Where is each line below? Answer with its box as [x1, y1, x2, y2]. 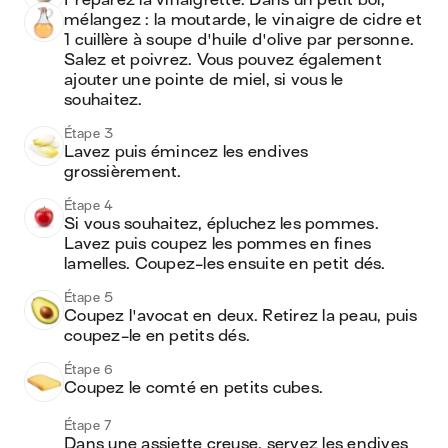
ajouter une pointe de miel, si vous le [64, 71, 344, 89]
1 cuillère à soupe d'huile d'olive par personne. [64, 31, 414, 49]
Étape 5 [64, 290, 114, 305]
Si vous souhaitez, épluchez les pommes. [64, 215, 379, 233]
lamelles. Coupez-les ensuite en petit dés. [64, 255, 386, 273]
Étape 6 [64, 362, 114, 377]
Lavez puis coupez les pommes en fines [64, 235, 372, 253]
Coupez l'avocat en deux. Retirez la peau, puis [64, 307, 418, 325]
